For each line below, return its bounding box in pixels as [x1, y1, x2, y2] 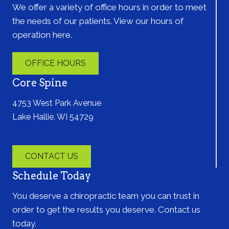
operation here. [12, 30, 72, 40]
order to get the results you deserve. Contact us [12, 204, 200, 215]
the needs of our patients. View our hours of [12, 16, 184, 27]
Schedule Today [12, 170, 91, 182]
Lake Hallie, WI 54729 [12, 112, 94, 122]
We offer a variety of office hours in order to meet [12, 2, 207, 13]
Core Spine [12, 77, 67, 89]
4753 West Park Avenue [12, 98, 101, 108]
